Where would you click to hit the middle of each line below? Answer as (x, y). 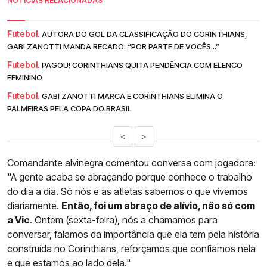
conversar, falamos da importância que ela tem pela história (133, 234)
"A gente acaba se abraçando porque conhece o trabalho (130, 177)
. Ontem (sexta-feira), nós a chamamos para (124, 220)
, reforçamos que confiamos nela (186, 248)
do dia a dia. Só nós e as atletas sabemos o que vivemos (128, 191)
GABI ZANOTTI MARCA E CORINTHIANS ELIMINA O (132, 96)
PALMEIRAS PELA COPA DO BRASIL (69, 108)
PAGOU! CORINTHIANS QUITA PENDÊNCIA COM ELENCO (142, 65)
